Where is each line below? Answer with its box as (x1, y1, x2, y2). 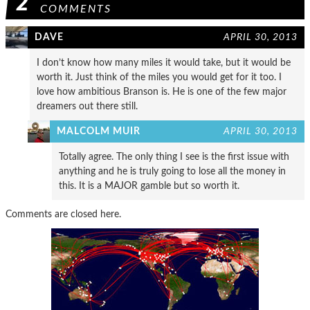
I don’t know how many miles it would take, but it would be (37, 57, 291, 68)
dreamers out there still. (37, 100, 138, 111)
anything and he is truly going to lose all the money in (59, 165, 286, 176)
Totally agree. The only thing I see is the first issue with (59, 151, 289, 162)
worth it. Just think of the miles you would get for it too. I (37, 71, 282, 82)
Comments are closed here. (6, 208, 121, 219)
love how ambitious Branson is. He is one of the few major (37, 86, 286, 97)
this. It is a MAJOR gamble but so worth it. (59, 180, 239, 191)
